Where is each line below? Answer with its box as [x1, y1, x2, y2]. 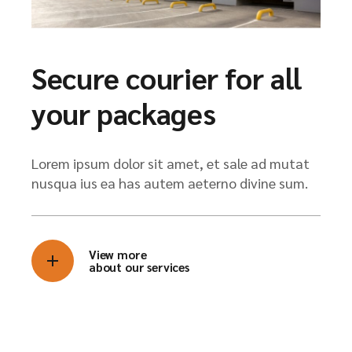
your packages [31, 93, 216, 132]
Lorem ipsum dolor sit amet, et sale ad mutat [31, 153, 310, 172]
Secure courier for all [31, 57, 302, 97]
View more [89, 246, 147, 262]
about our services [89, 258, 189, 274]
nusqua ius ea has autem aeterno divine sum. [31, 173, 308, 192]
